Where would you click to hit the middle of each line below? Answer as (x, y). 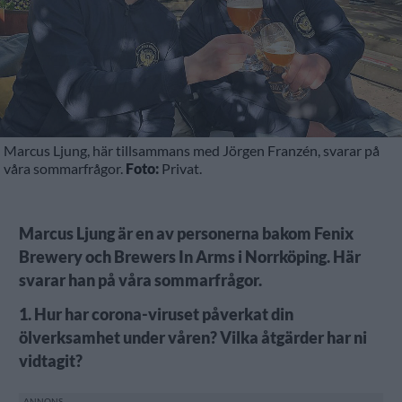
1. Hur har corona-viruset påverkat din (156, 314)
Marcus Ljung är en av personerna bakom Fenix (186, 233)
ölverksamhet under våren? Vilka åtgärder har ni (192, 337)
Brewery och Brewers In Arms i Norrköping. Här (189, 257)
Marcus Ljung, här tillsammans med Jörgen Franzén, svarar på (192, 150)
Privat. (181, 168)
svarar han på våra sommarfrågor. (140, 280)
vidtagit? (50, 361)
